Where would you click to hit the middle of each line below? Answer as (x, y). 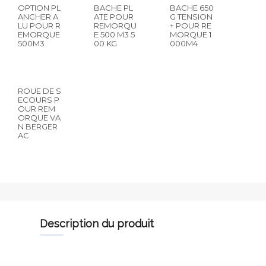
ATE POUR (114, 17)
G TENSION (191, 17)
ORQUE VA (39, 118)
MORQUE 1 (191, 34)
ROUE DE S (39, 91)
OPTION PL (39, 8)
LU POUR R (39, 26)
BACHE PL (114, 8)
